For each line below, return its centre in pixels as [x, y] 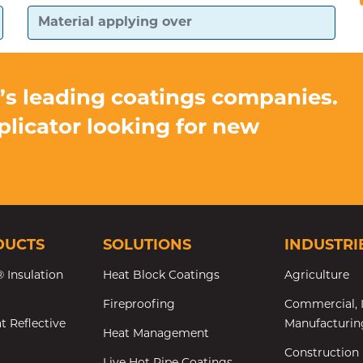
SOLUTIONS [147, 246]
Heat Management [156, 334]
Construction [322, 353]
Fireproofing [139, 305]
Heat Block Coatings [161, 275]
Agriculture [317, 275]
